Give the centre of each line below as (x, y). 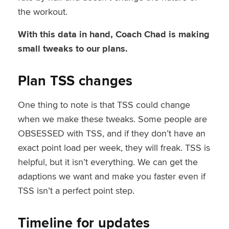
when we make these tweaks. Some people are (112, 119)
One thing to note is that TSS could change (104, 104)
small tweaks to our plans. (73, 48)
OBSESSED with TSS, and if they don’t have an (111, 133)
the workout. (42, 11)
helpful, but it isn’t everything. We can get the (108, 162)
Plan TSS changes (75, 80)
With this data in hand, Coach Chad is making (113, 34)
